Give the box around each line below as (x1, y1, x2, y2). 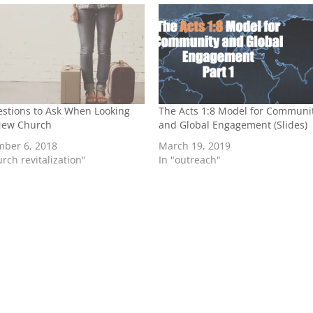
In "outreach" (158, 152, 221, 166)
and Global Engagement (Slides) (158, 117, 307, 131)
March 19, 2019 (158, 138, 231, 152)
